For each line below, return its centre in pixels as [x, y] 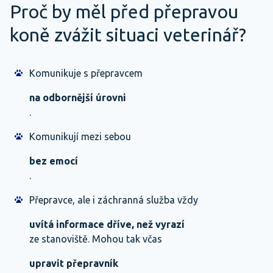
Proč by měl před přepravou [124, 12]
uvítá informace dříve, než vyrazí [107, 224]
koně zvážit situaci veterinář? [128, 35]
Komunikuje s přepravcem [86, 73]
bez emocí [54, 161]
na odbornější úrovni [78, 97]
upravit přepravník [74, 263]
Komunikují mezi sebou [80, 136]
